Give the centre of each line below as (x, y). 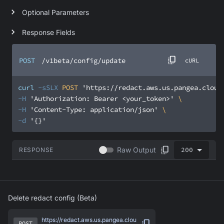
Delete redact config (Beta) (52, 198)
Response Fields (48, 32)
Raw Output (136, 150)
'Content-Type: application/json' (94, 110)
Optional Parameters (55, 12)
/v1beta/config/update (83, 61)
